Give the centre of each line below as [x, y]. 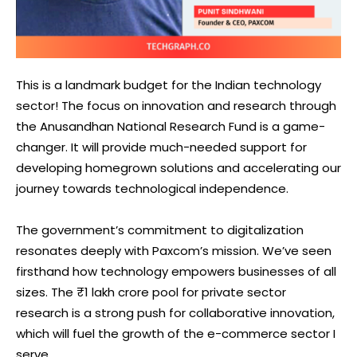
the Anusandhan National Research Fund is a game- [171, 126]
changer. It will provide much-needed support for [161, 147]
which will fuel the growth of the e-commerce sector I [176, 333]
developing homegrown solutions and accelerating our [178, 167]
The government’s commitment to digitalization [160, 229]
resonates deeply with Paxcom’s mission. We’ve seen [174, 250]
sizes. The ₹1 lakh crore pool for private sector [151, 292]
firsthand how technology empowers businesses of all [176, 271]
